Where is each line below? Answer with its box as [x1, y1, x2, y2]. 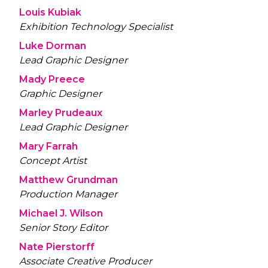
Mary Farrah [19, 141, 78, 153]
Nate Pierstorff [19, 241, 95, 253]
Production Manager [19, 188, 117, 200]
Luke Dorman [19, 40, 86, 52]
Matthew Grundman [19, 174, 118, 186]
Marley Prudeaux [19, 107, 102, 119]
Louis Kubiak [19, 7, 81, 19]
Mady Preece [19, 74, 85, 86]
